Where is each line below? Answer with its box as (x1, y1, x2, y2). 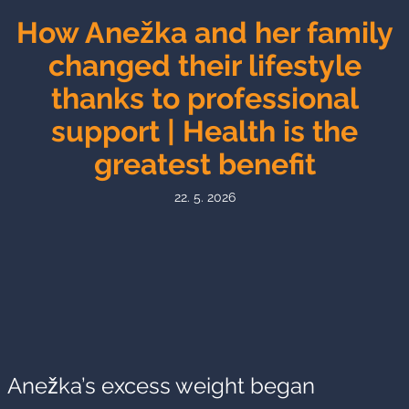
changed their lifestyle (47, 48, 362, 82)
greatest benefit (93, 147, 316, 181)
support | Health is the (51, 114, 358, 148)
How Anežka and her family (16, 16, 393, 49)
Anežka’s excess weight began (7, 372, 315, 400)
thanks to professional (50, 81, 359, 115)
